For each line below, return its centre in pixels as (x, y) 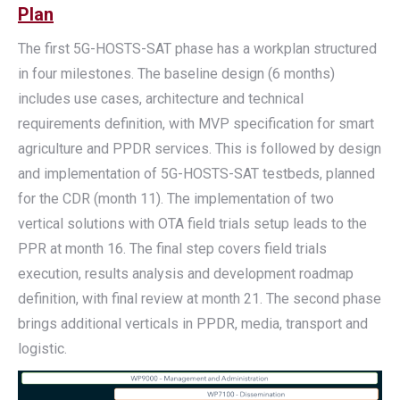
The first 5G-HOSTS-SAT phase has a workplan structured (197, 49)
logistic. (42, 349)
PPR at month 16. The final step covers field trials (172, 249)
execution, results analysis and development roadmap (186, 274)
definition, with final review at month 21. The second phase (200, 299)
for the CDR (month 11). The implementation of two (176, 199)
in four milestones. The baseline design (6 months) (176, 74)
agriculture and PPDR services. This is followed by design (200, 149)
